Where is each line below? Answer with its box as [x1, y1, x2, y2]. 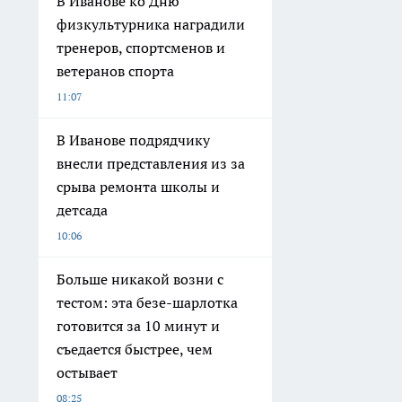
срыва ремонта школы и [57, 177, 220, 196]
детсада [57, 200, 108, 219]
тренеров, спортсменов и [57, 38, 225, 57]
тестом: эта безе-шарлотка [57, 293, 238, 311]
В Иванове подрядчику [57, 130, 210, 149]
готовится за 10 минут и [57, 316, 220, 335]
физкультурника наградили [57, 14, 245, 33]
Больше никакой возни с [57, 269, 223, 288]
